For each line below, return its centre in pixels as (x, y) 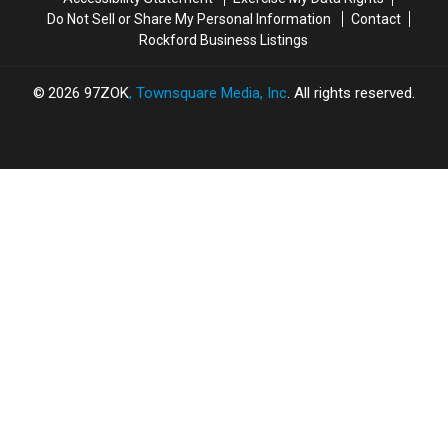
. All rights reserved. (351, 93)
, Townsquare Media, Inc (208, 93)
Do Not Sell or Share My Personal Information (188, 19)
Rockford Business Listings (223, 40)
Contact (375, 19)
